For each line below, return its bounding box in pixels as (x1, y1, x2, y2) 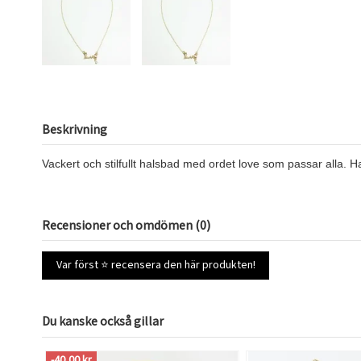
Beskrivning (42, 121, 107, 139)
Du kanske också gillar (42, 313, 164, 330)
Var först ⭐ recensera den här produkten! (56, 257, 255, 272)
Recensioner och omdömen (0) (42, 217, 210, 234)
